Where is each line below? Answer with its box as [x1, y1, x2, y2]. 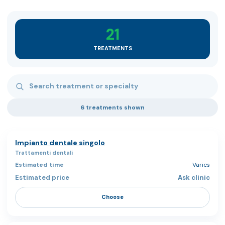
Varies [192, 160, 210, 169]
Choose [101, 193, 124, 201]
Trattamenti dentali [15, 149, 73, 156]
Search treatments [7, 74, 77, 85]
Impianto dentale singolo [15, 138, 105, 147]
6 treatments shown [80, 103, 145, 111]
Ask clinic [178, 173, 210, 182]
